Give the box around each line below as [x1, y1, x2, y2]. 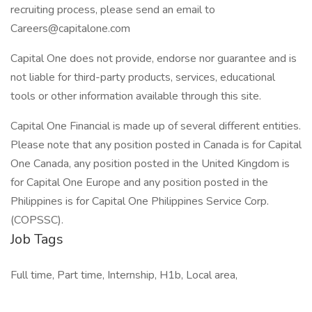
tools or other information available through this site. [10, 88, 261, 104]
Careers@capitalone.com [10, 21, 130, 36]
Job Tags [10, 230, 63, 249]
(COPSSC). [10, 212, 63, 228]
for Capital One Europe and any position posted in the [10, 175, 268, 190]
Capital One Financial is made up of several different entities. [10, 118, 301, 134]
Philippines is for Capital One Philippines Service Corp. [10, 194, 269, 209]
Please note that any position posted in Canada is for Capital [10, 137, 302, 153]
